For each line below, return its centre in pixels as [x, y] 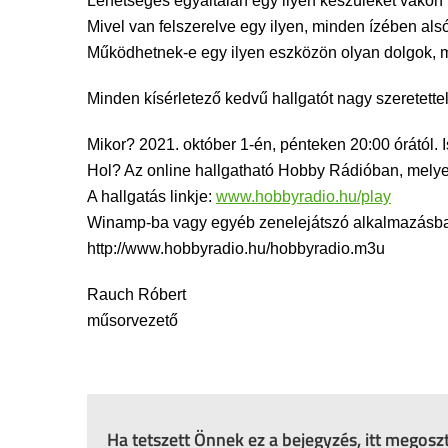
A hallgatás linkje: [151, 196]
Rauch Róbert [136, 294]
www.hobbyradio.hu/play [303, 196]
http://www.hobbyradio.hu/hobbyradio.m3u [236, 248]
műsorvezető [132, 320]
